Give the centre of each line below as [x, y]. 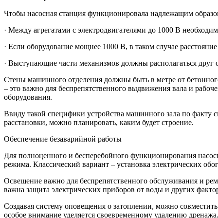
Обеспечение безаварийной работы [63, 139]
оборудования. [28, 97]
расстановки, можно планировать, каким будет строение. [99, 123]
